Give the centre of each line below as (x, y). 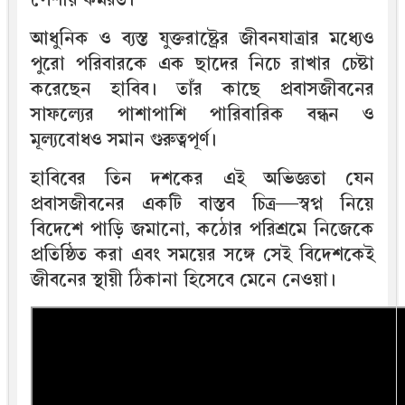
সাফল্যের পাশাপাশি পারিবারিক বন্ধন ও (202, 115)
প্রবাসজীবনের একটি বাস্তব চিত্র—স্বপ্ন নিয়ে (202, 204)
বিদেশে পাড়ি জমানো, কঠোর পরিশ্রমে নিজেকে (202, 230)
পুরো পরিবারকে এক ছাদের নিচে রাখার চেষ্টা (202, 64)
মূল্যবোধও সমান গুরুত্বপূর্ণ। (124, 140)
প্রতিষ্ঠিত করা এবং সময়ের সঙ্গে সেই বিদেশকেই (202, 255)
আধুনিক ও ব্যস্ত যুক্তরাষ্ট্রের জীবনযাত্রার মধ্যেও (202, 39)
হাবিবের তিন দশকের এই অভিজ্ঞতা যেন (202, 179)
